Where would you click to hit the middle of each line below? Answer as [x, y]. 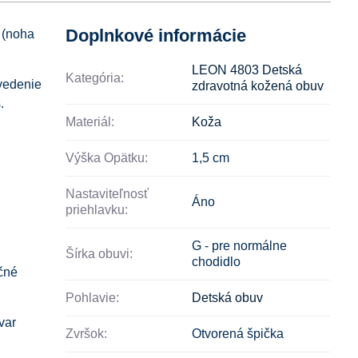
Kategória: [95, 78]
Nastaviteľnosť [107, 193]
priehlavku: [97, 209]
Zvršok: [87, 333]
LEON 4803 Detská [247, 70]
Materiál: [90, 121]
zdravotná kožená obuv [258, 86]
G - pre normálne [240, 245]
